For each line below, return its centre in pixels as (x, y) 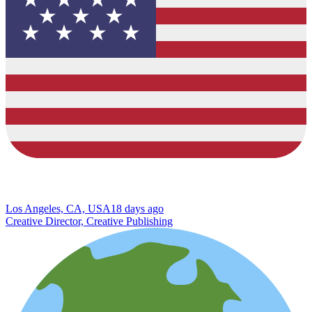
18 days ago (137, 208)
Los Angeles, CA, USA (58, 208)
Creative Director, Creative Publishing (89, 221)
